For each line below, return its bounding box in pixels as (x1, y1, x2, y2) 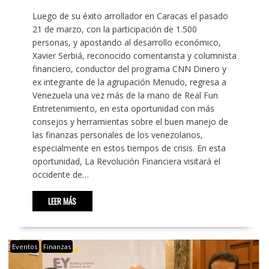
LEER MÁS (48, 195, 77, 207)
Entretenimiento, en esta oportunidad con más (32, 102, 214, 114)
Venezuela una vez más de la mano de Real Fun (32, 89, 218, 101)
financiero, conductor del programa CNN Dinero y (32, 62, 226, 74)
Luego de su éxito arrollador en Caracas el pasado (32, 10, 228, 22)
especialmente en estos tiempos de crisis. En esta (32, 142, 226, 154)
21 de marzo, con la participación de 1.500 (32, 23, 197, 35)
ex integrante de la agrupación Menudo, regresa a (32, 76, 226, 88)
